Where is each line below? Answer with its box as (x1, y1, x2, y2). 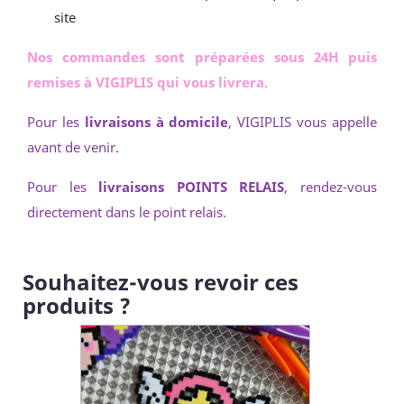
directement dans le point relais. (27, 203, 226, 221)
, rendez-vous (284, 178, 378, 196)
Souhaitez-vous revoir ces (23, 267, 298, 298)
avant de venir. (27, 138, 119, 156)
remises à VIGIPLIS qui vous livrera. (27, 73, 268, 91)
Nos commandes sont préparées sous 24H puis (27, 48, 377, 66)
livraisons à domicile (84, 113, 229, 131)
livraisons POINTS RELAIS (98, 178, 285, 196)
